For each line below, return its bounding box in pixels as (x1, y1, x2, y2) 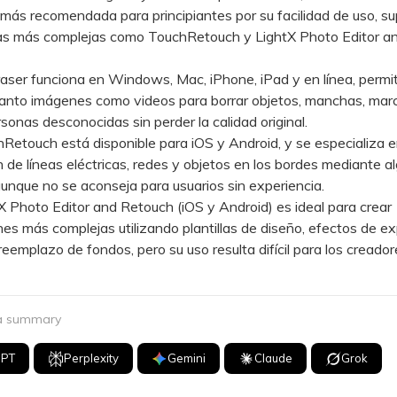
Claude (254, 351, 293, 365)
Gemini (167, 351, 206, 365)
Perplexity (64, 351, 120, 365)
